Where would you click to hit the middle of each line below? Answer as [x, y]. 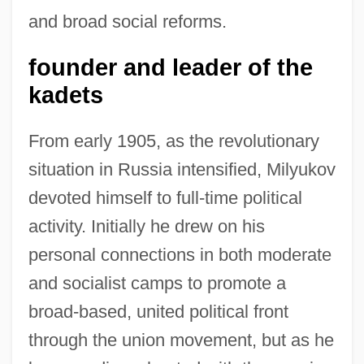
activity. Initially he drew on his [146, 226]
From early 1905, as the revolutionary [173, 141]
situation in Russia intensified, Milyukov [182, 169]
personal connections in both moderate [180, 254]
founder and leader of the [170, 67]
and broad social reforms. [127, 21]
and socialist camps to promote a [157, 283]
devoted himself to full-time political [165, 197]
